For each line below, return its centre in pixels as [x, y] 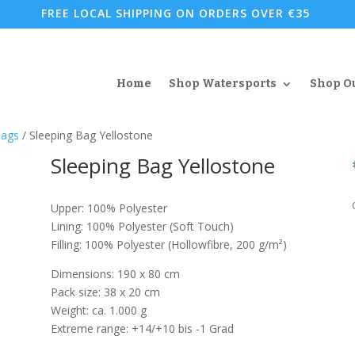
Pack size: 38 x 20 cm [105, 292]
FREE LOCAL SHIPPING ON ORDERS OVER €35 [176, 13]
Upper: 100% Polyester [109, 208]
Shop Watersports [222, 83]
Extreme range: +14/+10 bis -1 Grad [142, 329]
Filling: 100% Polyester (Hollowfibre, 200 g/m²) [168, 245]
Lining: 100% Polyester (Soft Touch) [142, 227]
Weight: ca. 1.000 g [98, 311]
